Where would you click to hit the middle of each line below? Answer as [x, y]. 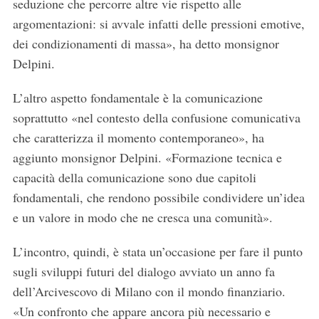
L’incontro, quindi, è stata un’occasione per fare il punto [157, 252]
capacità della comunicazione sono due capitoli [134, 178]
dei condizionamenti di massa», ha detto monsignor [146, 44]
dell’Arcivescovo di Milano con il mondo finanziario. [149, 292]
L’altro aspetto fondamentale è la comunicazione [137, 98]
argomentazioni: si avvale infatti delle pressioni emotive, [158, 24]
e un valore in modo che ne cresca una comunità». [142, 218]
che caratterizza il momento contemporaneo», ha [138, 138]
